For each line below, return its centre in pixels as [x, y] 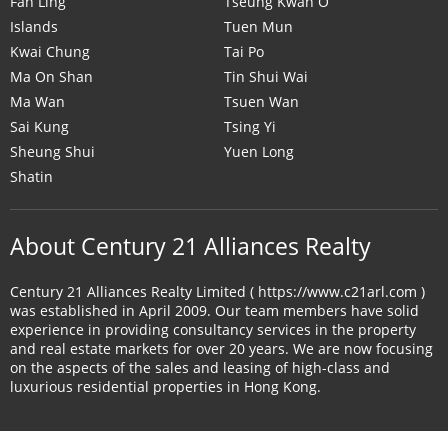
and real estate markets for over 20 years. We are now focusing [221, 348]
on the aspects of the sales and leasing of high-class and [200, 367]
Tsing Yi [250, 126]
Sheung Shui [52, 151]
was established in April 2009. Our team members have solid [214, 310]
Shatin [31, 176]
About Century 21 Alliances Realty [190, 246]
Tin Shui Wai [266, 76]
